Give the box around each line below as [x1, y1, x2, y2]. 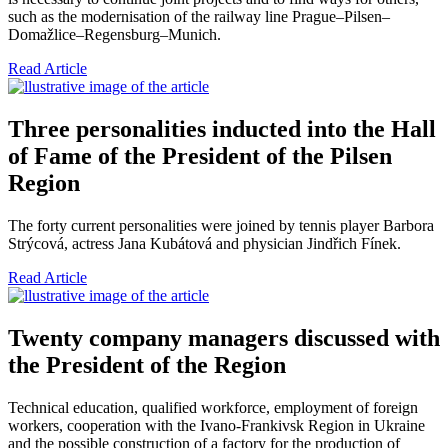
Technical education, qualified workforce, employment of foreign [8, 398, 418, 416]
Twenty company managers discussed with [8, 324, 440, 351]
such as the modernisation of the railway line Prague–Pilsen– [8, 8, 390, 26]
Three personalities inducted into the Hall [8, 116, 436, 143]
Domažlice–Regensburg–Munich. [8, 26, 221, 44]
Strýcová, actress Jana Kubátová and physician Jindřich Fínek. [8, 235, 401, 253]
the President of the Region [8, 351, 286, 378]
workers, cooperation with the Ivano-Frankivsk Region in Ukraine [8, 416, 425, 434]
